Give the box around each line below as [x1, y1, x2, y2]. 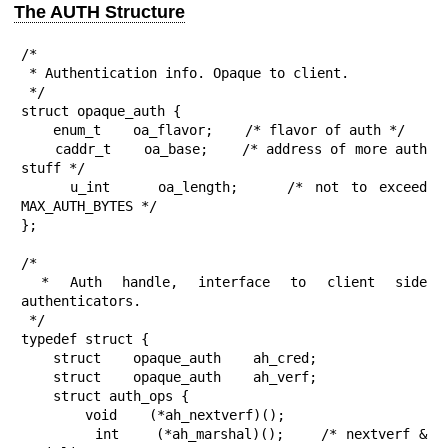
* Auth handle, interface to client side [21, 274, 42, 291]
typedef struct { [21, 331, 149, 348]
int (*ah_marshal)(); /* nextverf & [21, 426, 95, 443]
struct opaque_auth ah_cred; [21, 350, 53, 367]
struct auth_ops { [21, 388, 53, 405]
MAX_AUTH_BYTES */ [21, 198, 157, 215]
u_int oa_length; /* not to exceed [21, 179, 70, 196]
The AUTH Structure [14, 2, 185, 23]
